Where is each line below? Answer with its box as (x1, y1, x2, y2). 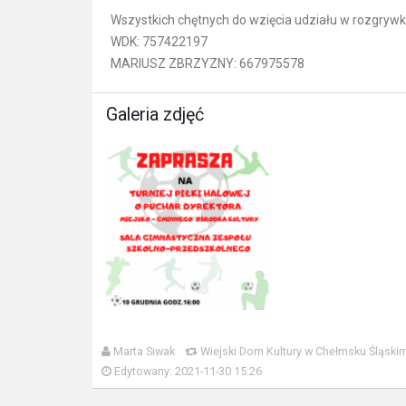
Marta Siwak (111, 344, 175, 359)
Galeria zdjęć (106, 104, 204, 126)
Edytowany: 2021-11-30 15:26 (111, 364, 262, 379)
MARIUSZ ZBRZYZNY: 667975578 (111, 56, 304, 72)
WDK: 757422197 (111, 34, 208, 50)
